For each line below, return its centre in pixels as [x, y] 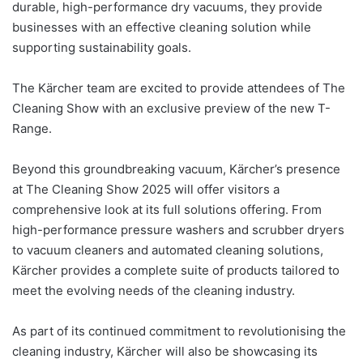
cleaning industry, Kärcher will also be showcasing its [165, 351]
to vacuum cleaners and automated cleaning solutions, [168, 250]
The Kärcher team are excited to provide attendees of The [179, 88]
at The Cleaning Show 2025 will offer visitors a [146, 189]
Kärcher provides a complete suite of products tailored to [176, 270]
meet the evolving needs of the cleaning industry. [154, 290]
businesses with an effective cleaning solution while [162, 27]
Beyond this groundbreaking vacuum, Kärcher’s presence [176, 169]
